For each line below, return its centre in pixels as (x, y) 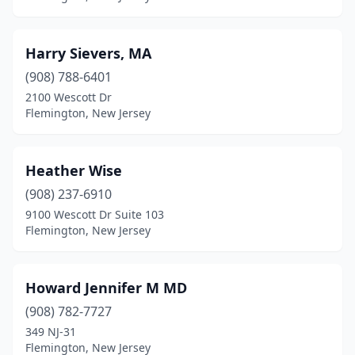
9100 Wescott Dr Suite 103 (95, 214)
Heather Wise (74, 170)
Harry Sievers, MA (88, 53)
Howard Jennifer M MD (106, 288)
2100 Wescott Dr (69, 97)
